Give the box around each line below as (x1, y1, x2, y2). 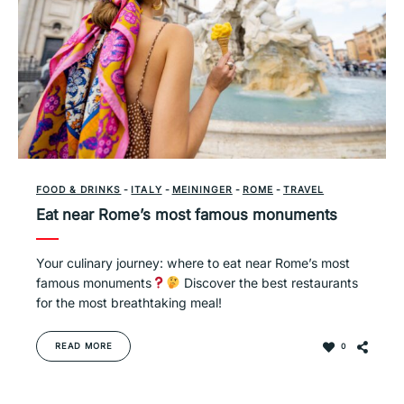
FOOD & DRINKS (36, 184, 122, 195)
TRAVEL (282, 184, 325, 195)
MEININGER (171, 184, 233, 195)
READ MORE (55, 341, 113, 351)
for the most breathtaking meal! (36, 295, 222, 310)
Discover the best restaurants (180, 275, 359, 290)
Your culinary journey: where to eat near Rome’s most (36, 255, 350, 271)
